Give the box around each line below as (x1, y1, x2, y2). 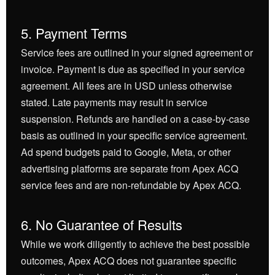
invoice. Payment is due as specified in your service (21, 62, 245, 76)
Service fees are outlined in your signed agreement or (21, 45, 253, 60)
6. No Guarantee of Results (21, 215, 182, 234)
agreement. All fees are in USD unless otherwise (21, 79, 232, 93)
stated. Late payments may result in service (21, 95, 207, 109)
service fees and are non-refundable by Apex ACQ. (21, 178, 241, 192)
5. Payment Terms (21, 23, 127, 42)
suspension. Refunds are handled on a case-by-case (21, 112, 250, 126)
